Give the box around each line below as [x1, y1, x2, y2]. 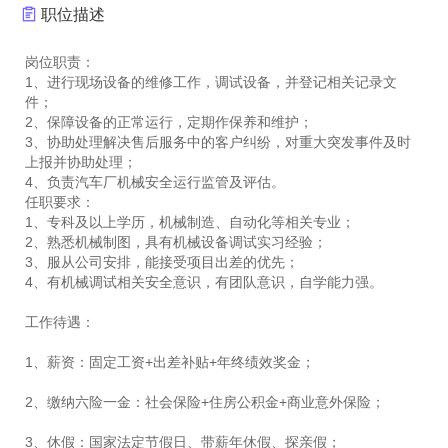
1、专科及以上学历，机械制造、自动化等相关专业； [25, 214, 355, 230]
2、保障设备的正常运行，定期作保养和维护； [25, 114, 313, 130]
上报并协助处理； [25, 154, 137, 170]
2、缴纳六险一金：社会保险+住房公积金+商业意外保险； [25, 394, 385, 410]
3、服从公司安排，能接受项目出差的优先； [25, 254, 299, 270]
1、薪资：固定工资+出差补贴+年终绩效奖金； [25, 354, 315, 370]
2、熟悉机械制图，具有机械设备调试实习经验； [25, 234, 327, 250]
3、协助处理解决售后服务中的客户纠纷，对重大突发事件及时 [25, 134, 411, 150]
